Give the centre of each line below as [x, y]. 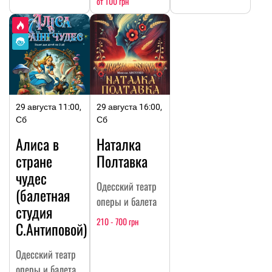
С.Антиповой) [51, 229]
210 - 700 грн [117, 221]
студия [34, 212]
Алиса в [37, 144]
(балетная [43, 195]
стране [34, 161]
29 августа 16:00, [129, 107]
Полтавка [122, 161]
